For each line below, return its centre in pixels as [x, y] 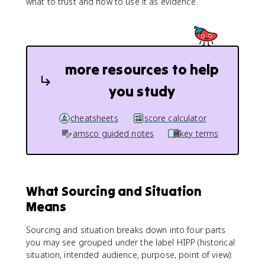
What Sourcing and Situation [114, 191]
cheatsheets [94, 118]
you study [142, 91]
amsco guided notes [113, 133]
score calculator [175, 118]
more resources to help [142, 70]
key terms [199, 133]
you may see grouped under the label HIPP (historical [130, 242]
